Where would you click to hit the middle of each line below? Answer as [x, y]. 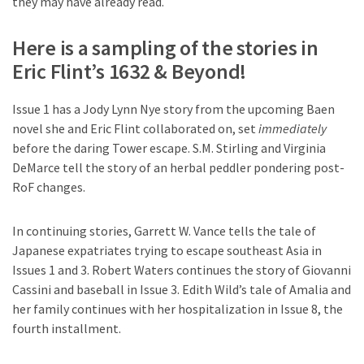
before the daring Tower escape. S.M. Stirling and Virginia [169, 148]
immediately [291, 129]
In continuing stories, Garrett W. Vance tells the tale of [164, 231]
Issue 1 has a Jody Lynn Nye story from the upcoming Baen [173, 109]
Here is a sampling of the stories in [165, 48]
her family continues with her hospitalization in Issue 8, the [178, 309]
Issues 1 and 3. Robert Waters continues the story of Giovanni [182, 270]
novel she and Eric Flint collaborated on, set [134, 129]
